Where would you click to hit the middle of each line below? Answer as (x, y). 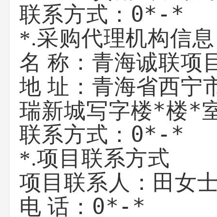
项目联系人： (86, 183)
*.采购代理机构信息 (117, 38)
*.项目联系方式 (95, 158)
